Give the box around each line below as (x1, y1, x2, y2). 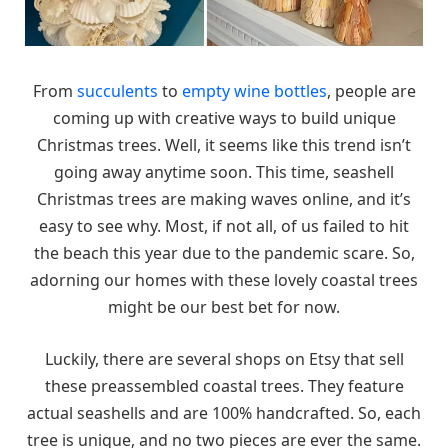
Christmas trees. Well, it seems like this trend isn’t (37, 133, 411, 156)
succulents (76, 79, 158, 102)
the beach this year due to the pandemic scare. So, (33, 241, 415, 264)
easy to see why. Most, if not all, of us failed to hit (39, 214, 409, 237)
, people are (326, 79, 416, 102)
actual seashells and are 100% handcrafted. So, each (27, 401, 421, 424)
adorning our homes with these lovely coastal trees (30, 268, 418, 291)
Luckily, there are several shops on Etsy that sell (44, 347, 404, 370)
